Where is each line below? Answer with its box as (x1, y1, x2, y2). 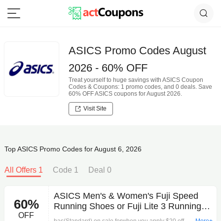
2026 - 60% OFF (68, 62, 147, 74)
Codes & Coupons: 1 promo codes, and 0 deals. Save (68, 83, 212, 90)
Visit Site (83, 105, 107, 112)
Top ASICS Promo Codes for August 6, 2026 (4, 145, 142, 153)
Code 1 (52, 166, 78, 174)
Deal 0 (88, 166, 111, 174)
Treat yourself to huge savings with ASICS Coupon (68, 76, 203, 83)
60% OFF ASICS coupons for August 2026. (68, 90, 182, 97)
